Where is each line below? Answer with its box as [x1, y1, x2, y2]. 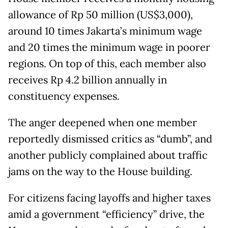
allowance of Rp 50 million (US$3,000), [8, 8, 193, 22]
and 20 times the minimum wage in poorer [8, 41, 210, 54]
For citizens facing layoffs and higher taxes [8, 191, 211, 205]
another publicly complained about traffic [8, 149, 208, 162]
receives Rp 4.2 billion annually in [8, 73, 167, 87]
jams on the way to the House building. [8, 165, 192, 179]
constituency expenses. [8, 90, 122, 103]
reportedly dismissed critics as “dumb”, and [8, 132, 212, 146]
